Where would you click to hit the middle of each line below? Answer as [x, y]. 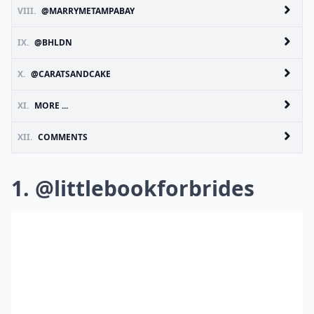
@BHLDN [53, 42]
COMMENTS [63, 137]
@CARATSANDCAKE [71, 74]
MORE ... [51, 105]
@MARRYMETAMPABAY [88, 11]
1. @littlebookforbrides [133, 188]
